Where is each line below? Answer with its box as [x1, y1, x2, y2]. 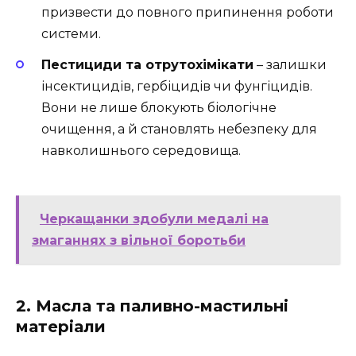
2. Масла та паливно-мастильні [16, 296, 288, 315]
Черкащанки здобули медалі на [40, 211, 269, 226]
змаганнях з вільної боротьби [32, 232, 246, 248]
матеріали [16, 316, 106, 336]
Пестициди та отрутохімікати [41, 56, 253, 72]
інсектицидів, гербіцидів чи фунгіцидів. [41, 78, 312, 94]
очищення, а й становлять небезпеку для [41, 121, 317, 137]
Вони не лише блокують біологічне [41, 99, 277, 115]
